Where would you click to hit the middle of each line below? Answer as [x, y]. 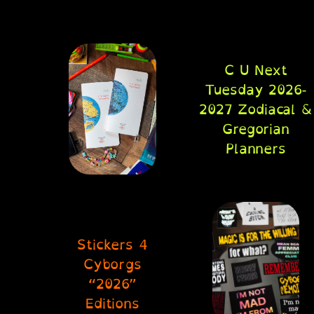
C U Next [256, 70]
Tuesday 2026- [256, 89]
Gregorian [256, 129]
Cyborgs [112, 264]
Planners [256, 148]
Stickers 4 [112, 244]
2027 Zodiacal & [256, 109]
